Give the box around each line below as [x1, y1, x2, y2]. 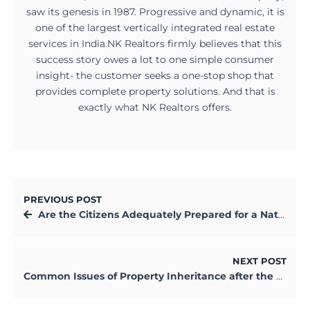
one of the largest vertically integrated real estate [35, 21, 275, 35]
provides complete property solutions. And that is [35, 85, 275, 98]
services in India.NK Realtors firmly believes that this [28, 37, 282, 51]
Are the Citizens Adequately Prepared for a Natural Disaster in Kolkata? [38, 208, 278, 221]
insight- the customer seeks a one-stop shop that [36, 69, 274, 82]
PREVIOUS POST [24, 194, 102, 206]
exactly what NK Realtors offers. [78, 101, 232, 114]
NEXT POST [232, 256, 286, 267]
